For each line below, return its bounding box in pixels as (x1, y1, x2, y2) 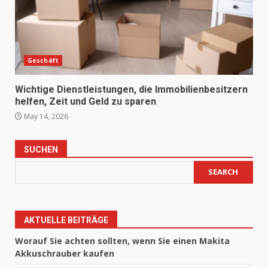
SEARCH (208, 166, 239, 178)
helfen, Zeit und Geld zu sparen (15, 95, 156, 107)
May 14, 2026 (22, 111, 68, 121)
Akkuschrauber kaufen (15, 247, 114, 259)
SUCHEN (24, 144, 58, 154)
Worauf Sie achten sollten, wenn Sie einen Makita (15, 234, 230, 246)
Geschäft (28, 56, 59, 65)
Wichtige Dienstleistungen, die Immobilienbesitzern (15, 83, 248, 95)
